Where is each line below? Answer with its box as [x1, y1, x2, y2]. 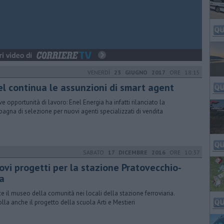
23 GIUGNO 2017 [114, 68, 165, 76]
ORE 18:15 [165, 68, 200, 76]
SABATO [83, 148, 108, 156]
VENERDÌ [87, 68, 114, 76]
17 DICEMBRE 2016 [108, 148, 165, 156]
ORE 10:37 [165, 148, 200, 156]
